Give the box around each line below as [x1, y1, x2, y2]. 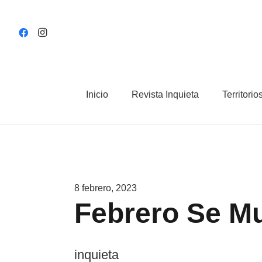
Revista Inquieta [132, 89, 199, 99]
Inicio [86, 89, 108, 99]
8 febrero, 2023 [74, 183, 137, 193]
